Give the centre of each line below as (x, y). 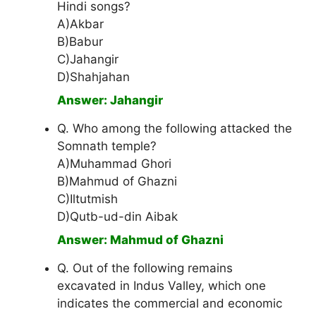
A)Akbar (80, 24)
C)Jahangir (88, 60)
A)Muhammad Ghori (114, 164)
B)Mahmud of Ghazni (117, 182)
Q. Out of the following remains (145, 268)
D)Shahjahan (93, 77)
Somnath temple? (107, 146)
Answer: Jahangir (110, 101)
